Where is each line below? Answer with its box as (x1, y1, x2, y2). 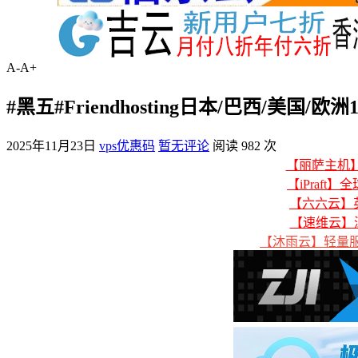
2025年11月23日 (6, 138, 96, 153)
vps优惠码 (99, 138, 155, 153)
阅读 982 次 (213, 138, 276, 153)
